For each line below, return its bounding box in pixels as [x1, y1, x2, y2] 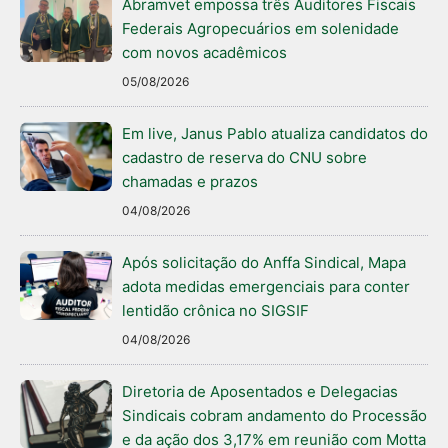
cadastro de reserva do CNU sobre [122, 148, 367, 168]
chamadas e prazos [122, 172, 258, 192]
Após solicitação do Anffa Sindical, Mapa [122, 253, 406, 273]
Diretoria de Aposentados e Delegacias [122, 382, 398, 402]
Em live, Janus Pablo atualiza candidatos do [122, 124, 428, 144]
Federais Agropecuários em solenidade [122, 19, 399, 39]
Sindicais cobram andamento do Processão [122, 406, 427, 426]
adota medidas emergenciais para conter [122, 277, 410, 297]
